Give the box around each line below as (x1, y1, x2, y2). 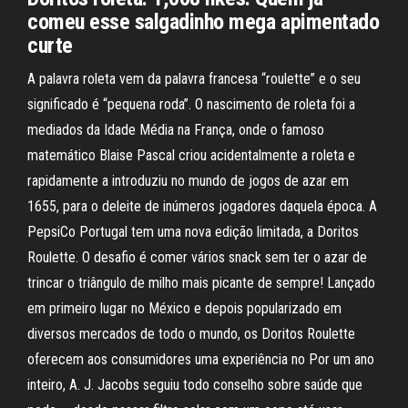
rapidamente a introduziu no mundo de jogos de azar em (27, 172, 349, 189)
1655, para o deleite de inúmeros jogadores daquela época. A (27, 198, 377, 215)
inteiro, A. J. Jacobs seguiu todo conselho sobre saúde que (27, 376, 362, 393)
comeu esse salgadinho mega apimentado (27, 9, 380, 35)
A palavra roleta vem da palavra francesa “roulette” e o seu (27, 70, 361, 87)
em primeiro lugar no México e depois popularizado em (27, 300, 342, 317)
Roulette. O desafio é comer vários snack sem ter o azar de (27, 249, 367, 266)
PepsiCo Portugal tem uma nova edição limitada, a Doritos (27, 223, 359, 240)
